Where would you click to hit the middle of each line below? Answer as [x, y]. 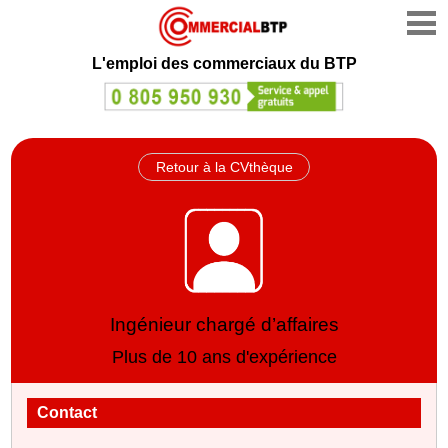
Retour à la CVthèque [224, 166]
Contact [67, 412]
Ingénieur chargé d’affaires [224, 324]
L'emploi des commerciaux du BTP [224, 63]
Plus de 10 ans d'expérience [224, 356]
